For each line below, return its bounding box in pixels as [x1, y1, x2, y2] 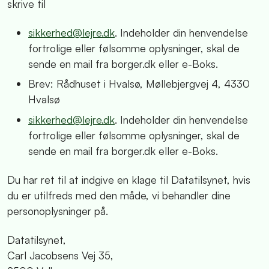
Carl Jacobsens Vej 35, [7, 248, 113, 262]
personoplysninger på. [7, 204, 108, 217]
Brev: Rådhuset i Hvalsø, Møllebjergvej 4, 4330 [28, 77, 250, 91]
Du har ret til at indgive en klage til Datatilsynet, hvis [7, 172, 250, 186]
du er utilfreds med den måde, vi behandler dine [7, 188, 231, 202]
